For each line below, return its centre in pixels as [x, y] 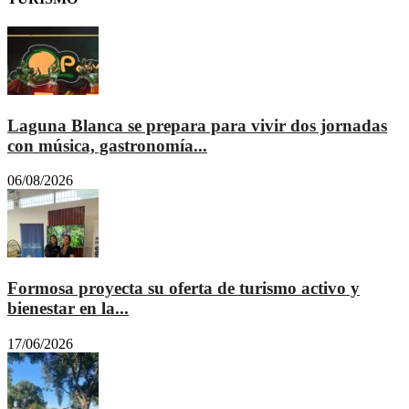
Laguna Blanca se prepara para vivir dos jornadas [197, 125]
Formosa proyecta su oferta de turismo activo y [184, 288]
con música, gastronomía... [107, 145]
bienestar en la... [68, 308]
